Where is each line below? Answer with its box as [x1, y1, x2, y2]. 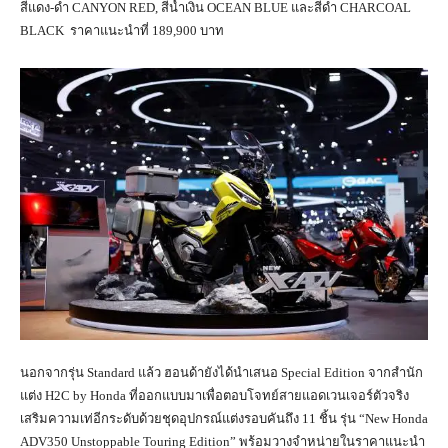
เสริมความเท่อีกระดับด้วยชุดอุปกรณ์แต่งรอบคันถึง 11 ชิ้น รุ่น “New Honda [20, 410, 428, 426]
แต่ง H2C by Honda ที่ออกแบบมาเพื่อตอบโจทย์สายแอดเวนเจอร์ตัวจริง [20, 387, 409, 403]
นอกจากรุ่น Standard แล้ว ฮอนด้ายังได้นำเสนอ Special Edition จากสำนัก [20, 364, 423, 380]
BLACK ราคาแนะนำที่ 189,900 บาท [20, 22, 224, 38]
